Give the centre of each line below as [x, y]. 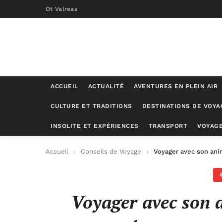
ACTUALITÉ [106, 86]
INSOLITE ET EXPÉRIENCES [95, 126]
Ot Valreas [61, 9]
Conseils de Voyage [111, 151]
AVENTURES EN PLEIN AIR [176, 86]
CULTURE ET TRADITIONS [91, 106]
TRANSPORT [168, 126]
